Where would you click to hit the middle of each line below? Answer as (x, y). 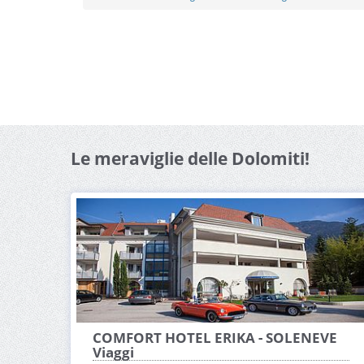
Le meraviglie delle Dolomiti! (190, 159)
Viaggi (113, 353)
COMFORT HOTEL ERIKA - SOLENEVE (215, 338)
